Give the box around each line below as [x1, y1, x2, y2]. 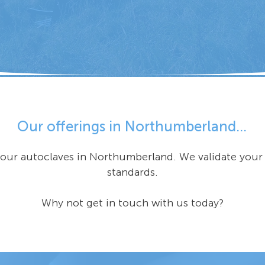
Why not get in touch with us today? [41, 196, 224, 210]
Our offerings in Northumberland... [17, 118, 247, 135]
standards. [107, 166, 158, 179]
